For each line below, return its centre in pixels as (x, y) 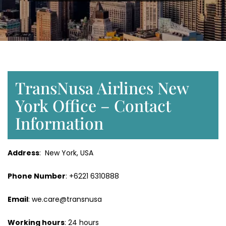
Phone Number (37, 176)
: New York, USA (66, 153)
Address (23, 153)
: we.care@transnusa (65, 200)
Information (59, 123)
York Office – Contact (93, 105)
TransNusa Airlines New (102, 88)
